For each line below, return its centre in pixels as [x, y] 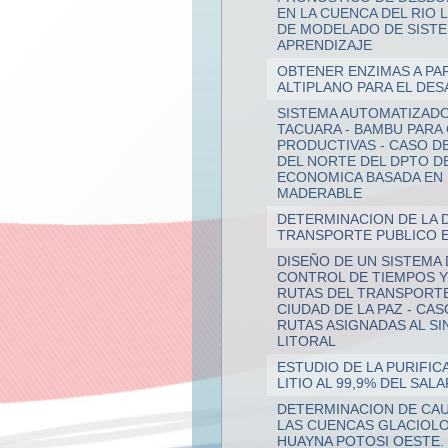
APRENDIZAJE [324, 44]
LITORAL [306, 340]
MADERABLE [319, 192]
